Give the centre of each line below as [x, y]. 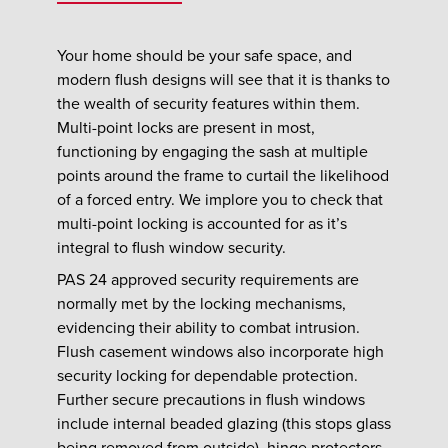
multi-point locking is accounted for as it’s [201, 223]
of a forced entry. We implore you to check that [219, 199]
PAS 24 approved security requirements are [207, 279]
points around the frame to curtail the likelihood [222, 175]
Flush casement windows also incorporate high [220, 351]
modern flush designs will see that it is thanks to [223, 79]
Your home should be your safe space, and [204, 55]
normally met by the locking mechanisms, [201, 303]
